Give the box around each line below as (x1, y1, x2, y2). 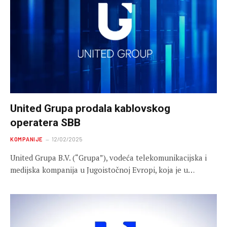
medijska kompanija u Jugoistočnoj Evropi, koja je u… (10, 165, 195, 175)
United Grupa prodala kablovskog (10, 102, 170, 115)
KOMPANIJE (10, 136, 43, 143)
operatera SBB (10, 117, 81, 129)
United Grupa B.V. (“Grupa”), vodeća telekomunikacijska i (10, 153, 207, 163)
